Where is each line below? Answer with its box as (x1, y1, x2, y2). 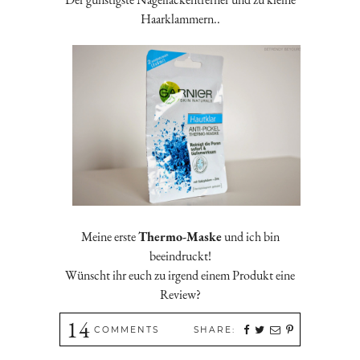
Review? (159, 285, 201, 303)
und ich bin (221, 227, 280, 245)
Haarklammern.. (140, 10, 220, 28)
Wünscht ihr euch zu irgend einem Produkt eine (65, 266, 295, 284)
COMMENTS (94, 324, 159, 335)
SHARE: (194, 324, 235, 335)
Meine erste (80, 227, 138, 245)
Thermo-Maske (137, 227, 222, 245)
